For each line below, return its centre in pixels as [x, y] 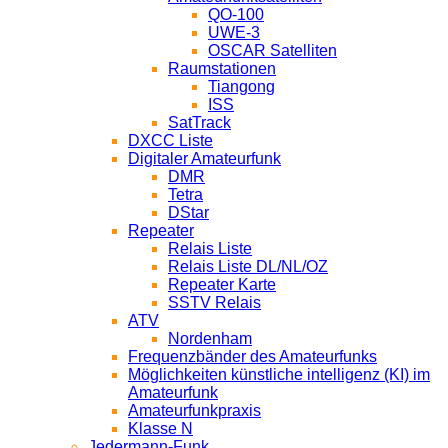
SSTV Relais [214, 302]
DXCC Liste [170, 140]
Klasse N [160, 428]
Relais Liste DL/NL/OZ [248, 266]
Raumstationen [222, 68]
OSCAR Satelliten [272, 50]
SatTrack [199, 122]
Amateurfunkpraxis [194, 410]
